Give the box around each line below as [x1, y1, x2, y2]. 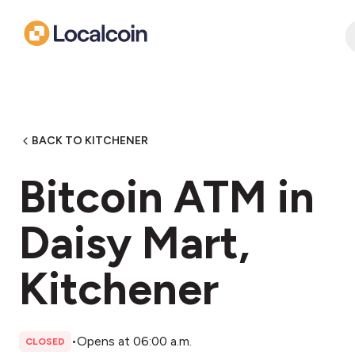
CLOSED [25, 336, 65, 347]
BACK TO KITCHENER [32, 134, 148, 147]
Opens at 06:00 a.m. [77, 334, 192, 349]
